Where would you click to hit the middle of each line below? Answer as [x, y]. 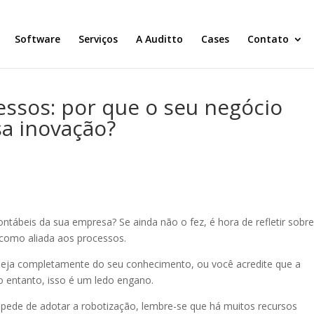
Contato [268, 39]
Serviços [98, 39]
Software [37, 39]
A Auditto [159, 39]
